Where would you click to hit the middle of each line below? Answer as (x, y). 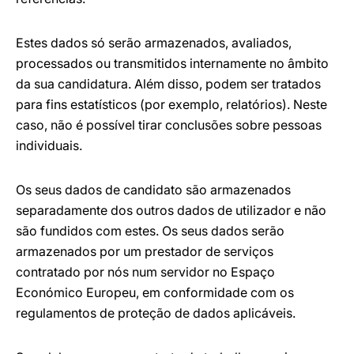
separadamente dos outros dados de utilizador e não (171, 210)
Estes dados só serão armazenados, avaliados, (154, 43)
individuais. (49, 145)
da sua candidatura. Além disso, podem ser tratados (168, 84)
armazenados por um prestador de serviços (145, 251)
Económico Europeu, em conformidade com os (155, 292)
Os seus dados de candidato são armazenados (153, 190)
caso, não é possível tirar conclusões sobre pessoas (169, 125)
